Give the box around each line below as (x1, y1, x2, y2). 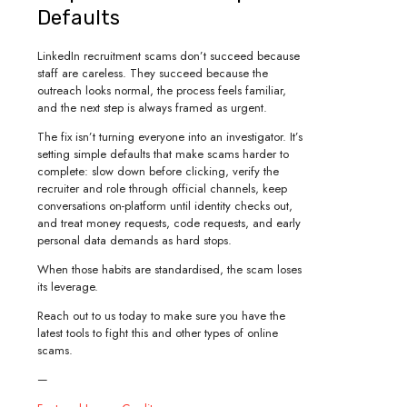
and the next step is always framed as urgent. (37, 98, 267, 116)
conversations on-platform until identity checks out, (37, 196, 293, 214)
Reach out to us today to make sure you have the (37, 306, 285, 324)
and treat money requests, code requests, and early (37, 213, 301, 232)
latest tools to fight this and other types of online (37, 323, 278, 342)
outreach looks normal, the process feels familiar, (37, 81, 286, 99)
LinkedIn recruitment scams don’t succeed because (37, 46, 300, 65)
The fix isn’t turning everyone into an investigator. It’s (37, 127, 303, 145)
